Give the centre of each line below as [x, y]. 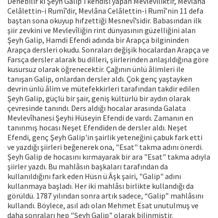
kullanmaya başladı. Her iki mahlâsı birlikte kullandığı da [100, 186]
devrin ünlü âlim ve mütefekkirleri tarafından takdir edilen [103, 89]
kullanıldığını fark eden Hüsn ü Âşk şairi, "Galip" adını [94, 176]
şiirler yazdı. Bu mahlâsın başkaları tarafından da [88, 167]
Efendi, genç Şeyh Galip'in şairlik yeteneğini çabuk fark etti [105, 137]
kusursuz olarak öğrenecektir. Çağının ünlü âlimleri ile [96, 69]
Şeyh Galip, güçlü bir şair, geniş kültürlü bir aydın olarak [99, 99]
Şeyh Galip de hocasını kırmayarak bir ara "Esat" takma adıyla [109, 157]
